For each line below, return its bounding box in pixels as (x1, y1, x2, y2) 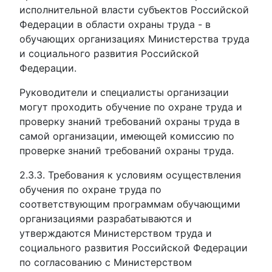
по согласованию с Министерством (19, 256, 192, 268)
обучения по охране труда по (19, 183, 161, 195)
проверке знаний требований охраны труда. (19, 144, 234, 157)
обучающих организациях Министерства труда (19, 33, 250, 45)
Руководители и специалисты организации (19, 86, 229, 98)
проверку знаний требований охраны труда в (19, 115, 240, 127)
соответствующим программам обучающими (19, 198, 240, 210)
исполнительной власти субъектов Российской (19, 4, 249, 16)
